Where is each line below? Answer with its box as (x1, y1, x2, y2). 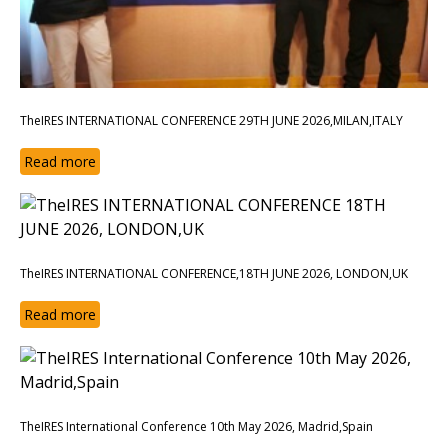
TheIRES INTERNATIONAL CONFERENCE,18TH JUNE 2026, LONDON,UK (20, 265, 408, 283)
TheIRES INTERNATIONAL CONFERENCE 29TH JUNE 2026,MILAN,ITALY (20, 112, 403, 130)
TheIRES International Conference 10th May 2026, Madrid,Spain (20, 418, 373, 436)
